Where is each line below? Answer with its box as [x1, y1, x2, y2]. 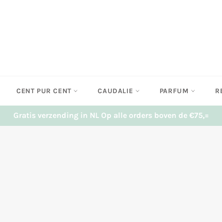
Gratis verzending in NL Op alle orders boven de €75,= [13, 111, 209, 120]
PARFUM [159, 87, 191, 95]
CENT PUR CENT [16, 87, 74, 95]
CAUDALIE [98, 87, 135, 95]
